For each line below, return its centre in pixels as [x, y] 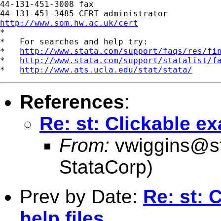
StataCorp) [106, 167]
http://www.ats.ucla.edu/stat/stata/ [106, 70]
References [72, 102]
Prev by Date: [81, 196]
